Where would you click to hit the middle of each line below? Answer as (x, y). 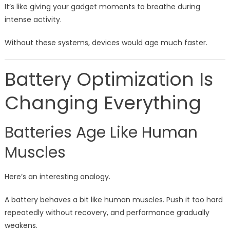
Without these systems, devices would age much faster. (106, 43)
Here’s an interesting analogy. (57, 177)
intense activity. (33, 20)
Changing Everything (103, 103)
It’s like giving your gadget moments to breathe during (102, 7)
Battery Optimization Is (109, 80)
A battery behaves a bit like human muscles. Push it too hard (113, 200)
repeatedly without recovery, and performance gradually (107, 213)
